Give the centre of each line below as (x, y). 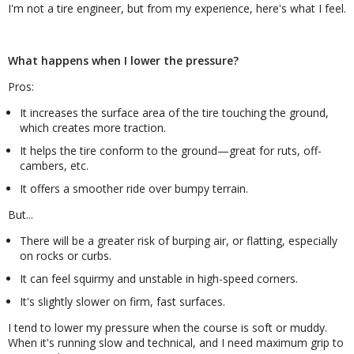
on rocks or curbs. (66, 255)
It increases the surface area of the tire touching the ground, (174, 112)
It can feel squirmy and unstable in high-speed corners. (159, 278)
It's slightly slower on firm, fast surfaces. (122, 301)
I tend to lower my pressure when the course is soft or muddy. (168, 327)
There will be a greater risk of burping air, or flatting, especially (179, 240)
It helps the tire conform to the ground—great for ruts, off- (171, 150)
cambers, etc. (54, 165)
